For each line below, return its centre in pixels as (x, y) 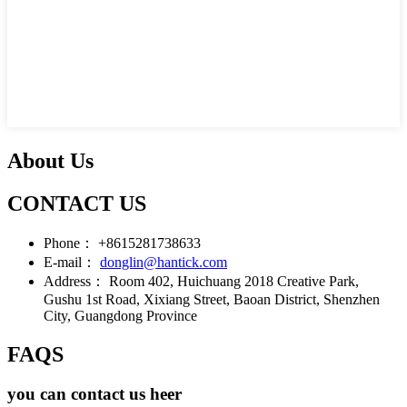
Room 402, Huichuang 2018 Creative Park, (234, 281)
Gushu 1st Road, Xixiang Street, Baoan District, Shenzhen (212, 299)
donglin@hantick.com (164, 262)
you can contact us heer (94, 394)
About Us (50, 160)
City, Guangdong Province (120, 315)
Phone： (69, 243)
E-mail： (70, 262)
